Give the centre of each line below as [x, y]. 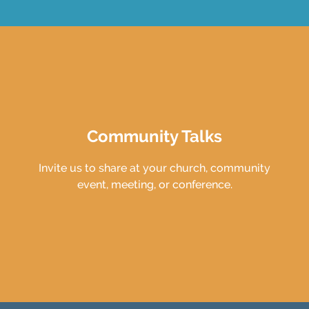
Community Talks [154, 136]
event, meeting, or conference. [154, 185]
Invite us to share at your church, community [154, 168]
